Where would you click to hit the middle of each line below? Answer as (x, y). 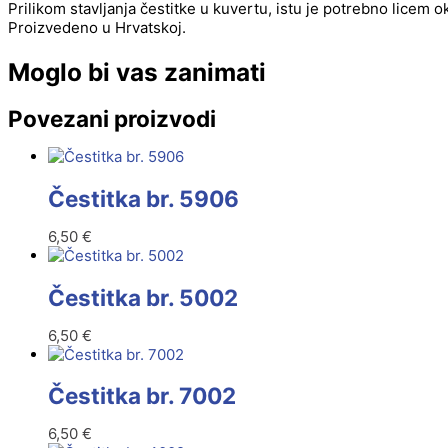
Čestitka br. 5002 (143, 297)
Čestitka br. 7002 (142, 396)
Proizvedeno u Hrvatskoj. (97, 27)
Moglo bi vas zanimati (137, 71)
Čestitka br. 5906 (143, 199)
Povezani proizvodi (112, 119)
